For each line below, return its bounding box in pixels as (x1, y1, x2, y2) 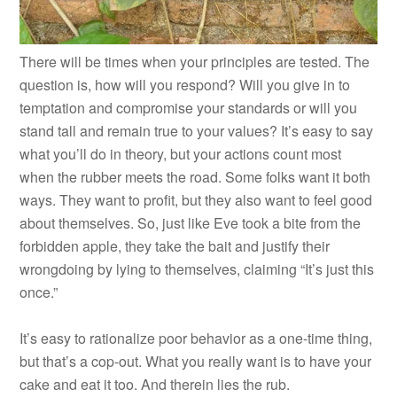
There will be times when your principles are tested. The (19, 51, 370, 72)
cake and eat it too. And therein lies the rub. (19, 373, 291, 394)
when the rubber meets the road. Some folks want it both (19, 166, 371, 187)
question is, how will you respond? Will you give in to (19, 74, 351, 95)
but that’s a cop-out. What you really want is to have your (19, 350, 372, 371)
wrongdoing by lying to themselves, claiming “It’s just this (19, 258, 375, 279)
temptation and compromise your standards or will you (19, 97, 358, 118)
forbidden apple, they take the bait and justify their (19, 235, 331, 256)
